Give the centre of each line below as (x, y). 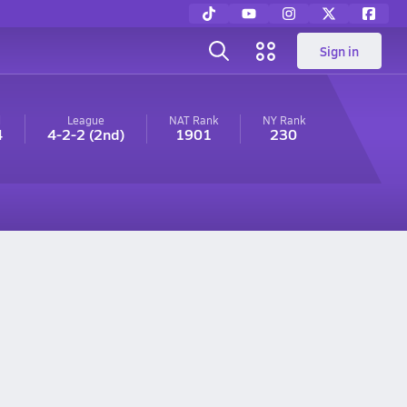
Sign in (339, 51)
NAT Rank (193, 120)
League (85, 120)
